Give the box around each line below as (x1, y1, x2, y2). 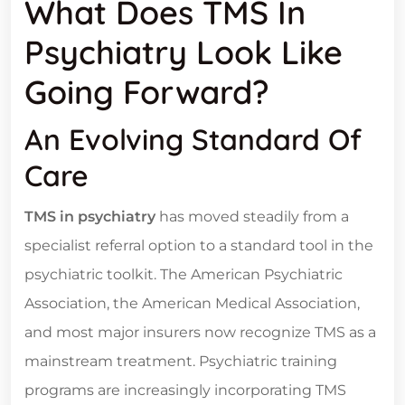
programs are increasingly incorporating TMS (24, 381, 346, 400)
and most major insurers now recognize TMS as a (24, 324, 376, 342)
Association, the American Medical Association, (24, 295, 360, 313)
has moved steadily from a (155, 208, 349, 226)
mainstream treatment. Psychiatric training (24, 353, 337, 371)
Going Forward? (24, 71, 268, 113)
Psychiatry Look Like (24, 32, 343, 73)
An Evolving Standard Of (24, 121, 362, 158)
